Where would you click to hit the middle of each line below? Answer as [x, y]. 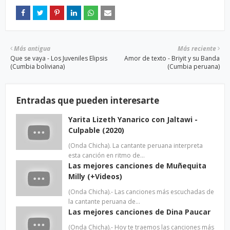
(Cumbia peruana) [194, 66]
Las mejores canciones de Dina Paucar [139, 212]
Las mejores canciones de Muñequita [137, 166]
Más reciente [197, 49]
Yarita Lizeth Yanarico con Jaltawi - [133, 119]
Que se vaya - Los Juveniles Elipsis [59, 58]
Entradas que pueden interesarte [88, 100]
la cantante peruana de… [104, 202]
